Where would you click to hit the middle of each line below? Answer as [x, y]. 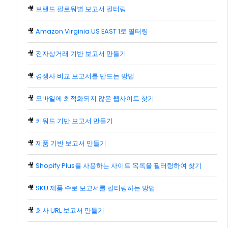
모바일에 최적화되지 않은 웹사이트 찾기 [95, 99]
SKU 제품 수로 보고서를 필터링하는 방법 [95, 188]
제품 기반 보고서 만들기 [71, 144]
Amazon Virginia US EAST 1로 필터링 [92, 32]
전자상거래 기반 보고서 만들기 [81, 54]
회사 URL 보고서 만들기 [70, 211]
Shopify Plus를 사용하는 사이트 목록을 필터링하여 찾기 [119, 166]
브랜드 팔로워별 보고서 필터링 [81, 9]
